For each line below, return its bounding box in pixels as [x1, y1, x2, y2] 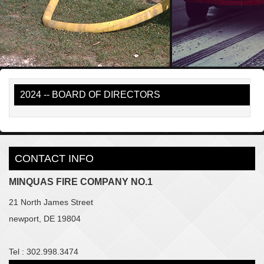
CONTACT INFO [15, 152, 94, 164]
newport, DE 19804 [9, 213, 81, 223]
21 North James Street [9, 197, 93, 207]
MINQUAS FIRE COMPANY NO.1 [9, 176, 153, 187]
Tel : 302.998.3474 [9, 246, 78, 256]
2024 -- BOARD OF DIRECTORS [20, 89, 161, 100]
